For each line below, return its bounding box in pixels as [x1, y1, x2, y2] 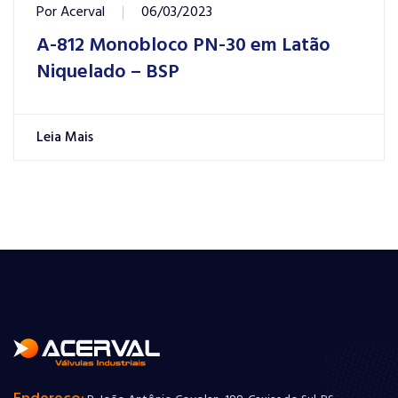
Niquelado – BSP [36, 57, 179, 89]
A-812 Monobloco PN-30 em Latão [36, 30, 330, 62]
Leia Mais [36, 126, 97, 150]
